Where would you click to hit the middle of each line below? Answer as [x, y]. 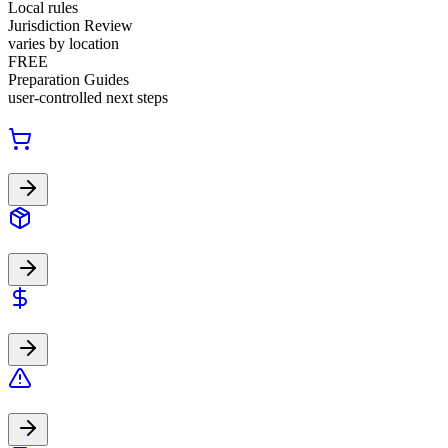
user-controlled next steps [88, 97]
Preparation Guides [68, 79]
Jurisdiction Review [70, 25]
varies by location [63, 43]
